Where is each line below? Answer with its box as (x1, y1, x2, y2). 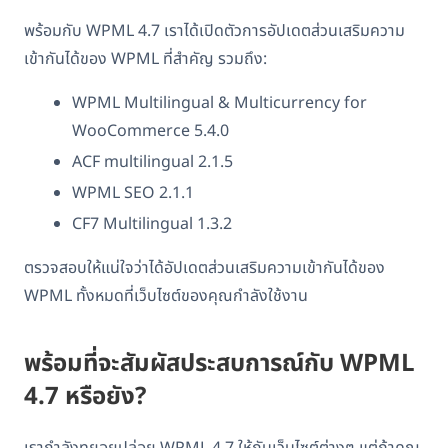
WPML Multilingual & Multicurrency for (72, 90, 367, 115)
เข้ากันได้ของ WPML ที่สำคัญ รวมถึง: (24, 46, 267, 71)
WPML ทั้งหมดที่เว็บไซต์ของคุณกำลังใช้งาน (24, 283, 308, 308)
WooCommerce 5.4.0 (72, 118, 229, 143)
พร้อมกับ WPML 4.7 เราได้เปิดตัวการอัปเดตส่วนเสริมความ (24, 18, 405, 43)
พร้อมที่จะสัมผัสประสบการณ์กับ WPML (24, 345, 415, 382)
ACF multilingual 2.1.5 (72, 149, 233, 174)
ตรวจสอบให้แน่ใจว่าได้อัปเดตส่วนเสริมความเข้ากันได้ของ (24, 255, 385, 280)
